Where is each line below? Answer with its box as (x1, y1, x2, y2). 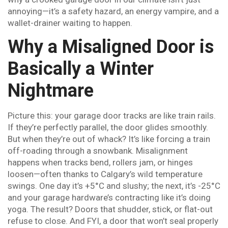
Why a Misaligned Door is (8, 36, 214, 58)
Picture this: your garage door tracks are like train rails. (8, 110, 216, 121)
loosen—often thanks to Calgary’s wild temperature (8, 169, 203, 180)
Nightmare (8, 80, 94, 102)
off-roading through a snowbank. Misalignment (8, 146, 188, 156)
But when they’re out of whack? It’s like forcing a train (8, 134, 210, 145)
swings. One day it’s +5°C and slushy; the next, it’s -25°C (8, 181, 220, 191)
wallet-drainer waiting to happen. (8, 18, 132, 28)
